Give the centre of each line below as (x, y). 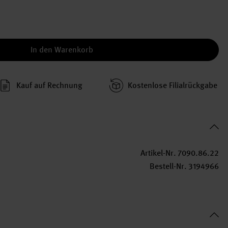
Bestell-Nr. (168, 166)
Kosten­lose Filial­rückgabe (173, 85)
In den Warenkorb (62, 50)
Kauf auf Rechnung (49, 85)
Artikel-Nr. (158, 153)
